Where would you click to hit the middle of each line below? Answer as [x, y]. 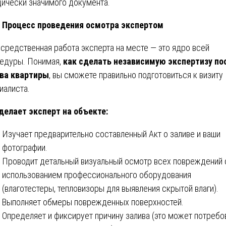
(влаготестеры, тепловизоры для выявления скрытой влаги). [110, 188]
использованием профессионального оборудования [97, 175]
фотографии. [25, 147]
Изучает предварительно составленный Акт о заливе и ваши [111, 134]
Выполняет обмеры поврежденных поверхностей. [93, 202]
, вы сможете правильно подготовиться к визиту [136, 75]
